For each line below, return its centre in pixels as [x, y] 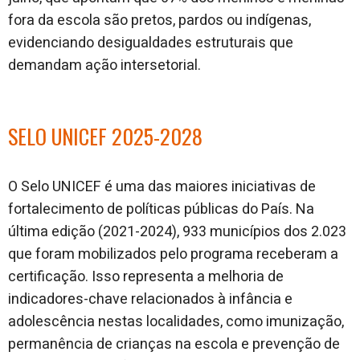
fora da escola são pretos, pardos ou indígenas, [160, 20]
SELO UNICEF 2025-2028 [105, 136]
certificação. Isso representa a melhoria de [146, 277]
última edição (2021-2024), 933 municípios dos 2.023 [177, 232]
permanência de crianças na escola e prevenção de [174, 344]
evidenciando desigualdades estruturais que [151, 43]
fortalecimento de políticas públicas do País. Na [161, 209]
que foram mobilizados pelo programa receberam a [173, 254]
